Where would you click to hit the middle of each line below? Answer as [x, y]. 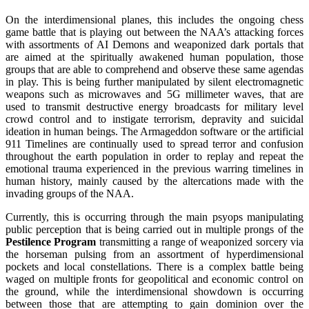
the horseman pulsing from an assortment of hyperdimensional [154, 254]
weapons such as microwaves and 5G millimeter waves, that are [154, 94]
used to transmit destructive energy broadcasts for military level [154, 106]
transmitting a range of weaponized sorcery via [201, 241]
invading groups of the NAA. [70, 193]
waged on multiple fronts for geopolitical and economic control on [154, 279]
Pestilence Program [52, 241]
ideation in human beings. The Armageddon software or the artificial [154, 131]
